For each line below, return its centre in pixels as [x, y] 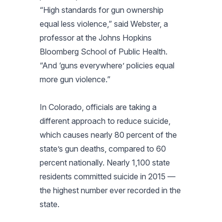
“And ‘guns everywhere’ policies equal [107, 65]
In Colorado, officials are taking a [98, 107]
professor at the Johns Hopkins [96, 37]
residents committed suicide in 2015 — [108, 176]
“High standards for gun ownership [102, 10]
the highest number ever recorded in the [110, 190]
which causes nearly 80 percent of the [108, 135]
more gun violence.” [75, 79]
